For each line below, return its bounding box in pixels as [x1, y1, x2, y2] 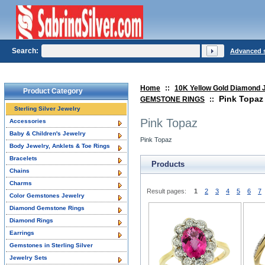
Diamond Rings [9, 217, 53, 224]
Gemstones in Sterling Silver [9, 242, 93, 248]
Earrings [9, 230, 34, 236]
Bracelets [9, 155, 37, 161]
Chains [9, 167, 30, 174]
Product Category [23, 87, 83, 95]
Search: [12, 47, 38, 55]
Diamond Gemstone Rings [9, 205, 85, 211]
